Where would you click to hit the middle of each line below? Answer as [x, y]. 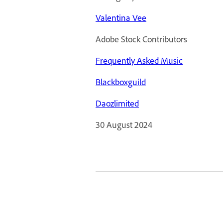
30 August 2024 [124, 125]
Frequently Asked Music [139, 60]
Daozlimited [117, 103]
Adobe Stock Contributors [141, 39]
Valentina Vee [121, 18]
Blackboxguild [121, 82]
